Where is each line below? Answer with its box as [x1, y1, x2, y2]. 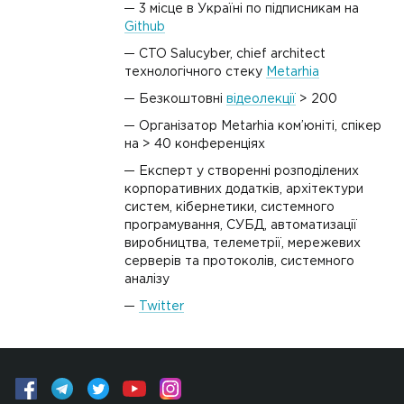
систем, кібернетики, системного [124, 202, 335, 213]
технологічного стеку [124, 67, 266, 78]
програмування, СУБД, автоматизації [124, 220, 357, 231]
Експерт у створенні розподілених [139, 166, 359, 177]
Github [124, 22, 165, 32]
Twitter [139, 301, 184, 312]
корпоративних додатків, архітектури [124, 184, 363, 195]
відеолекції [226, 94, 296, 105]
